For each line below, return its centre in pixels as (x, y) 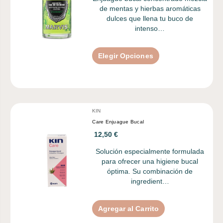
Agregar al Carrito (129, 208)
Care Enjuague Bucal (118, 121)
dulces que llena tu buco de (150, 18)
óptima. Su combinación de (150, 171)
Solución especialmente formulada (150, 151)
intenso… (150, 28)
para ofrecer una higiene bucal (150, 161)
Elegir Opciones (126, 56)
